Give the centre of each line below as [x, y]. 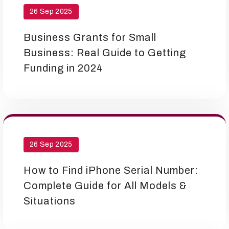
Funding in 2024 [63, 68]
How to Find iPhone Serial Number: [111, 170]
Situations [50, 201]
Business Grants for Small [90, 37]
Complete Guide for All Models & [105, 186]
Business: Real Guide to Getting [105, 53]
